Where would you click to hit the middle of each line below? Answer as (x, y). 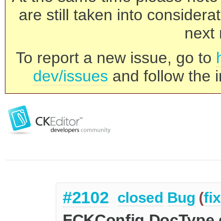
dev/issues (71, 76)
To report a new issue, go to (116, 58)
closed (140, 198)
